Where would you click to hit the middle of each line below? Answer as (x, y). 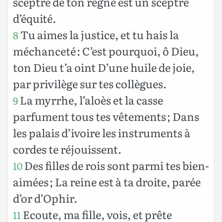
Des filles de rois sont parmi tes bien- (116, 165)
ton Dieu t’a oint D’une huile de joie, (104, 67)
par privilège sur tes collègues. (90, 83)
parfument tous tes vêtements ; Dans (106, 116)
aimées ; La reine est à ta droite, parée (107, 181)
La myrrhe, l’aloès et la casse (90, 100)
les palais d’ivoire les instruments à (102, 132)
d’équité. (34, 18)
